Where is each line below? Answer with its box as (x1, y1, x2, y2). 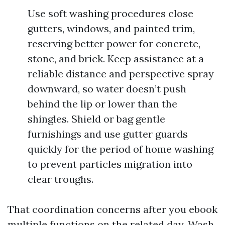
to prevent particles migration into (28, 158, 192, 170)
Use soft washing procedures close (28, 7, 193, 20)
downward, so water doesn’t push (28, 82, 186, 95)
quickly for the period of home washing (28, 143, 213, 155)
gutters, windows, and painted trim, (28, 22, 195, 35)
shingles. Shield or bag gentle (28, 113, 165, 125)
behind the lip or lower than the (28, 97, 177, 110)
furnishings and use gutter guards (28, 128, 188, 140)
